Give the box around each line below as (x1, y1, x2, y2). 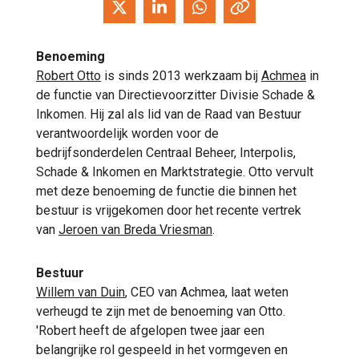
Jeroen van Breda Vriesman (58, 221, 212, 237)
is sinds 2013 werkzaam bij (101, 67, 261, 83)
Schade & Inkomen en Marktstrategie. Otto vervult (36, 163, 313, 179)
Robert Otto (36, 67, 101, 83)
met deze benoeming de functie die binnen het (36, 183, 296, 199)
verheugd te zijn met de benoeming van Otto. (36, 303, 285, 319)
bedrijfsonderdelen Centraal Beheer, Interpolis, (36, 144, 296, 160)
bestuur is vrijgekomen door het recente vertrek (36, 202, 301, 218)
